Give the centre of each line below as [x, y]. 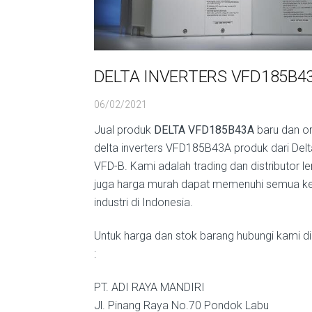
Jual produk [124, 130]
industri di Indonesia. [143, 202]
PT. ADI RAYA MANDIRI [149, 287]
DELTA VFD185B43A [204, 130]
